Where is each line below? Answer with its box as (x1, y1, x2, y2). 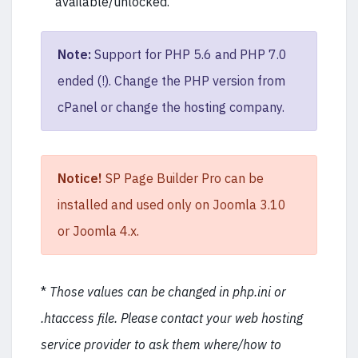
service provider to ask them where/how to (41, 336, 281, 352)
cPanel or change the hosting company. (58, 99, 284, 115)
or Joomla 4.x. (58, 223, 139, 239)
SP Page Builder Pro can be (102, 170, 264, 186)
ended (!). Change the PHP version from (58, 73, 285, 89)
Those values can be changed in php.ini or (50, 284, 286, 300)
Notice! (58, 170, 102, 186)
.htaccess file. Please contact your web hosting (41, 310, 303, 326)
